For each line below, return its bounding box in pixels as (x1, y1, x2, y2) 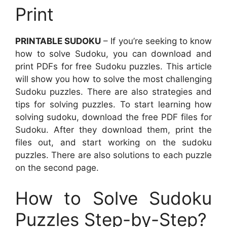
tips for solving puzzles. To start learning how (15, 99, 212, 109)
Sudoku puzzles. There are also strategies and (15, 87, 212, 97)
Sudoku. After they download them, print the (15, 125, 212, 135)
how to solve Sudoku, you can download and (15, 49, 212, 59)
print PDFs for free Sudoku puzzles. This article (15, 61, 212, 71)
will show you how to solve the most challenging (15, 74, 212, 84)
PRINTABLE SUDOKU (15, 36, 101, 46)
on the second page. (15, 163, 99, 173)
